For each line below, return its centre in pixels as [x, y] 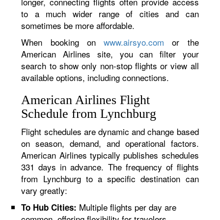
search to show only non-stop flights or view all [110, 66]
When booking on [63, 42]
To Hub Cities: [49, 207]
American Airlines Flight [86, 100]
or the [181, 42]
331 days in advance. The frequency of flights [110, 167]
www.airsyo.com [134, 42]
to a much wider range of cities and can [110, 14]
